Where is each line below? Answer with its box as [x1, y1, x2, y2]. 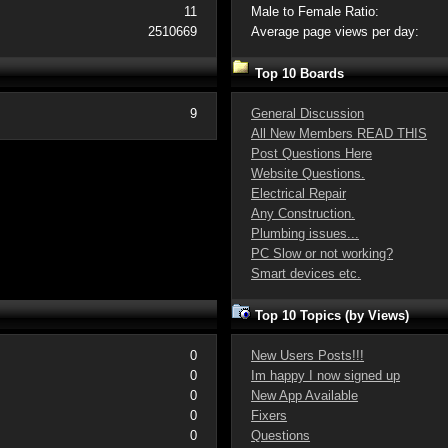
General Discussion [251, 106, 365, 121]
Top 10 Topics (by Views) [250, 308, 409, 323]
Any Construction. [251, 206, 356, 221]
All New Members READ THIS [251, 126, 428, 141]
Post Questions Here [251, 146, 373, 161]
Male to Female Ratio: [251, 4, 380, 19]
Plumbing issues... [251, 226, 360, 241]
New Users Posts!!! [251, 348, 365, 363]
